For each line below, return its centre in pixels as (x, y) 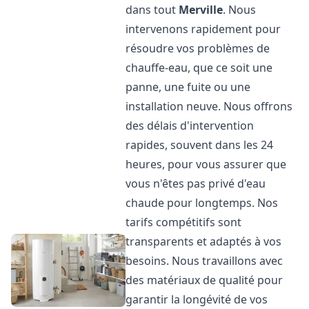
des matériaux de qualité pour (205, 280)
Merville (201, 10)
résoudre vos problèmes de (198, 48)
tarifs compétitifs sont (184, 222)
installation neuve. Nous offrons (209, 106)
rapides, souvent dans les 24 (200, 145)
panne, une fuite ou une (188, 87)
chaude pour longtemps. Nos (202, 203)
